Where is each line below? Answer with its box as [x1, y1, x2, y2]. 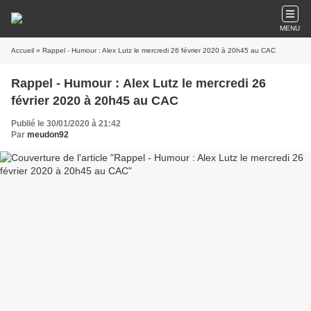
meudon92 [27, 130, 69, 140]
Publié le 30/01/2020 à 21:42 [11, 119, 121, 128]
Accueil [11, 47, 34, 54]
